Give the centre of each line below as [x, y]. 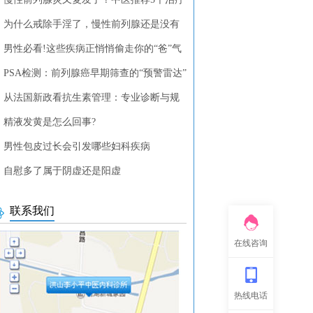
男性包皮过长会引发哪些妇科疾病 [77, 146]
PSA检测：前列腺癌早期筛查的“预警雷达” [95, 73]
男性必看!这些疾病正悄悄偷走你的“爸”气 [92, 49]
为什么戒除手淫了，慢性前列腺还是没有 [91, 24]
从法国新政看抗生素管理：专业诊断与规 [91, 97]
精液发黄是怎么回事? [49, 122]
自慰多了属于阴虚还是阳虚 [62, 171]
